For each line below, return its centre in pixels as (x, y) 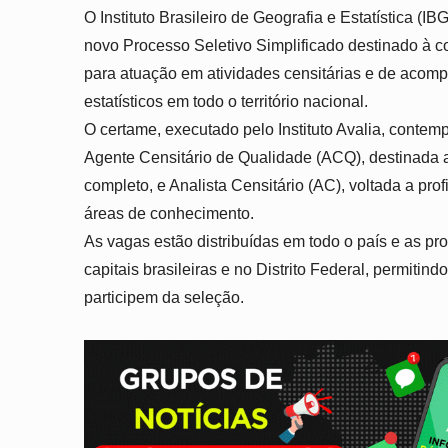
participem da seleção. (164, 297)
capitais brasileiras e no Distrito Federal (224, 269)
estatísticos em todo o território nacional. (226, 101)
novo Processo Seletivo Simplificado (214, 45)
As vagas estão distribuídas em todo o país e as (254, 241)
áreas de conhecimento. (169, 213)
